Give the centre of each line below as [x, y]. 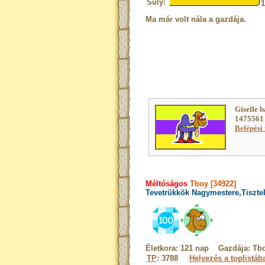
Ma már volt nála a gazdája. [195, 19]
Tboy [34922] [211, 184]
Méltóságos [166, 184]
